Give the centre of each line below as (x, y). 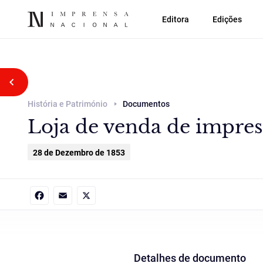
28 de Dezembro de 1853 (79, 153)
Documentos (146, 104)
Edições (227, 19)
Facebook (71, 215)
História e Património (68, 104)
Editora (176, 19)
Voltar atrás (41, 82)
